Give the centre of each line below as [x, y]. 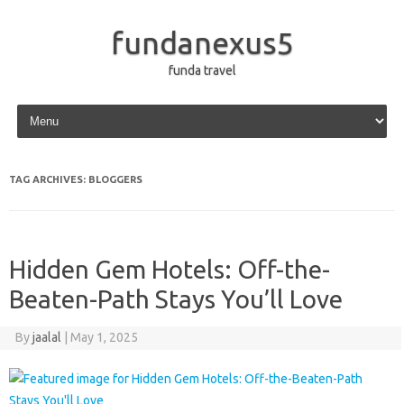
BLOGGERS [115, 179]
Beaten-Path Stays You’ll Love [176, 299]
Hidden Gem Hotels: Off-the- [170, 269]
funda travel [202, 70]
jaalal [46, 337]
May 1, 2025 [104, 337]
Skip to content [55, 107]
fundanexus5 [202, 42]
